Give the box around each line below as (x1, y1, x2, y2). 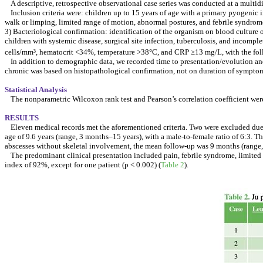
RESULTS (5, 113, 39, 123)
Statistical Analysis (5, 85, 67, 95)
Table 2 (161, 160, 184, 170)
